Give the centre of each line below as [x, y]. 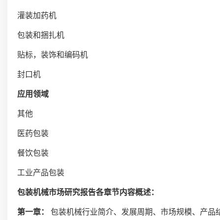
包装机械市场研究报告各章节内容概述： [88, 192]
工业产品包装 [41, 173]
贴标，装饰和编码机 [53, 55]
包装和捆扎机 [41, 35]
